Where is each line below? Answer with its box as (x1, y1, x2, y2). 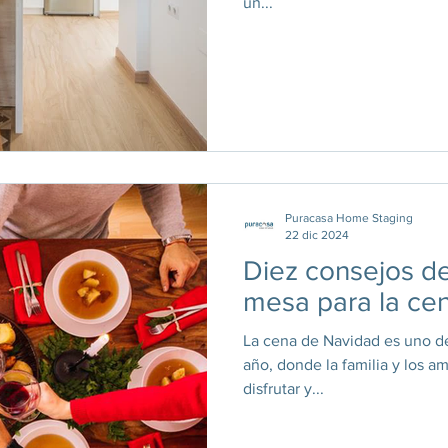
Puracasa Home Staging (285, 211, 413, 225)
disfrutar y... (243, 380, 324, 397)
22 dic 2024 (285, 227, 349, 242)
